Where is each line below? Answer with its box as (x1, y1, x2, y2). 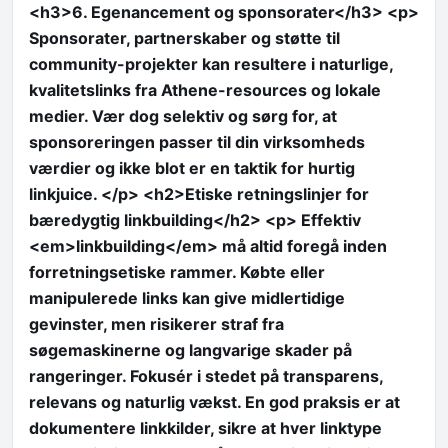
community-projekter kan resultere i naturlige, (29, 53, 393, 74)
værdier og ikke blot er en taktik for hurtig (29, 157, 355, 178)
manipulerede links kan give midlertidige (29, 287, 345, 308)
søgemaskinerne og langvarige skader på (29, 339, 352, 360)
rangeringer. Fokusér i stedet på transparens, (29, 365, 383, 386)
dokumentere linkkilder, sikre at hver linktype (29, 417, 382, 438)
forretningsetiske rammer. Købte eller (29, 261, 325, 282)
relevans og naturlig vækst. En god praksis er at (29, 391, 400, 412)
